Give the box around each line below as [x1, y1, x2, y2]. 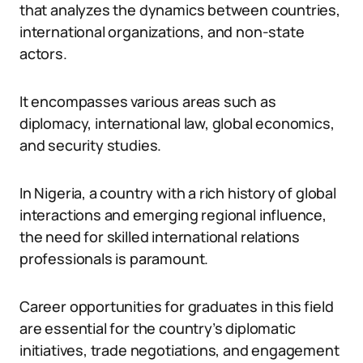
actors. [19, 44, 67, 63]
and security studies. [19, 135, 162, 155]
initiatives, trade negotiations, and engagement [19, 340, 340, 360]
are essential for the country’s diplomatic [19, 318, 296, 338]
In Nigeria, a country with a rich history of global [19, 183, 336, 203]
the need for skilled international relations [19, 227, 301, 246]
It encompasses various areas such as [19, 92, 276, 111]
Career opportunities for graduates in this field [19, 297, 334, 316]
